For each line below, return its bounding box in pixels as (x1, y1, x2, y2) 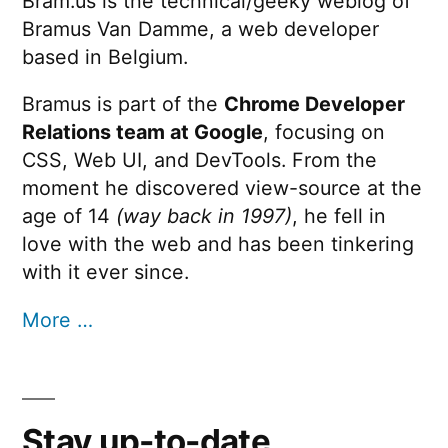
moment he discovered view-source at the (22, 176, 422, 201)
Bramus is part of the (22, 92, 224, 117)
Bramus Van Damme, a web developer (22, 16, 379, 41)
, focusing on (263, 120, 385, 145)
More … (22, 308, 93, 333)
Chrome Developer (224, 92, 405, 117)
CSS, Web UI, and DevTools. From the (22, 148, 377, 173)
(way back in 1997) (116, 204, 292, 229)
